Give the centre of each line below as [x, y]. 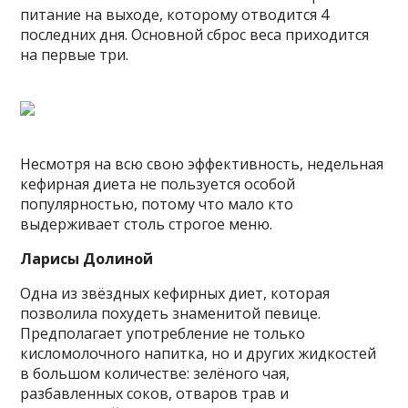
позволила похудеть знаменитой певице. [171, 313]
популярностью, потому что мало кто [157, 204]
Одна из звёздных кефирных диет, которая [175, 293]
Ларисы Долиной [87, 258]
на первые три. [75, 54]
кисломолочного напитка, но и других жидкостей [199, 353]
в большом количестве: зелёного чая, [155, 373]
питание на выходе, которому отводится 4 [175, 14]
